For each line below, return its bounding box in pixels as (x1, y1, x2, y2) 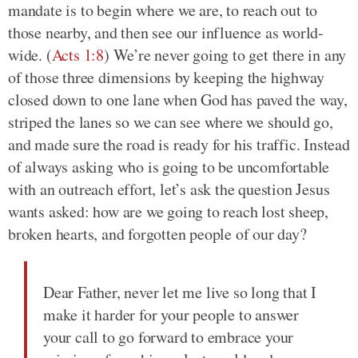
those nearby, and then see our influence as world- (8, 21, 324, 43)
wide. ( (8, 43, 52, 66)
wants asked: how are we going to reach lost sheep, (8, 200, 328, 222)
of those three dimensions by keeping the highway (8, 66, 324, 88)
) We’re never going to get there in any (104, 43, 347, 66)
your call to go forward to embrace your (43, 325, 294, 348)
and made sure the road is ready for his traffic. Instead (8, 133, 350, 155)
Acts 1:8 (51, 43, 105, 66)
